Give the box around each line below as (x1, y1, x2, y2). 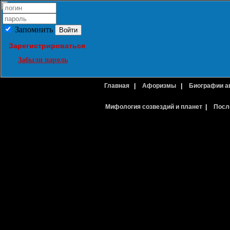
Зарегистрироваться (9, 42, 85, 50)
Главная (104, 82, 131, 89)
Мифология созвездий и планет (105, 103, 202, 110)
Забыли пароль (18, 56, 68, 64)
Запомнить (13, 25, 55, 34)
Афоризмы (142, 82, 178, 89)
